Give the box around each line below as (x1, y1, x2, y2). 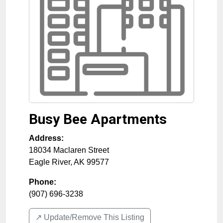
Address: (29, 134, 64, 143)
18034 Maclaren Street (29, 146, 109, 155)
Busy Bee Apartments (29, 111, 167, 128)
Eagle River (29, 158, 70, 167)
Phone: (29, 178, 56, 187)
